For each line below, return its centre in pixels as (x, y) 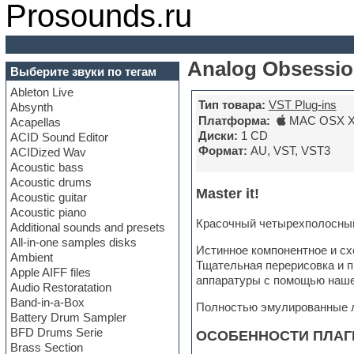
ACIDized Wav (48, 152)
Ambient (31, 257)
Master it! (227, 194)
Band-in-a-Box (47, 302)
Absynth (31, 107)
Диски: (218, 136)
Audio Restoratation (60, 287)
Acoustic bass (47, 167)
